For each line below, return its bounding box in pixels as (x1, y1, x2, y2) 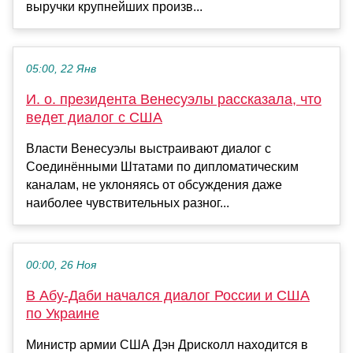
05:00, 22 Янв (26, 63, 96, 76)
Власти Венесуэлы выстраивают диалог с (26, 142, 271, 156)
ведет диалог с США (26, 110, 162, 126)
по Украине (26, 306, 99, 322)
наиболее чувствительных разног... (26, 196, 229, 210)
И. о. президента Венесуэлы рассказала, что (26, 91, 321, 108)
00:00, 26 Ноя (26, 259, 96, 272)
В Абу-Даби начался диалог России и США (26, 288, 310, 304)
